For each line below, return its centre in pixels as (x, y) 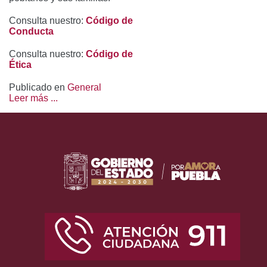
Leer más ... (33, 98)
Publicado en (37, 87)
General (84, 87)
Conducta (31, 31)
